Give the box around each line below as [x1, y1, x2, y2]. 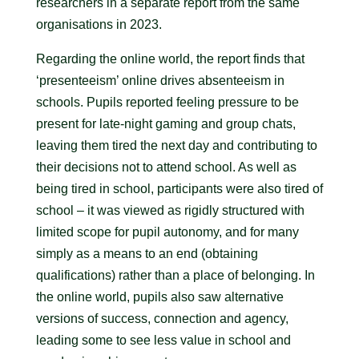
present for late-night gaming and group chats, [35, 117, 296, 131]
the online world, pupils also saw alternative [35, 290, 284, 304]
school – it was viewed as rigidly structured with [35, 204, 305, 217]
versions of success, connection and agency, [35, 312, 288, 325]
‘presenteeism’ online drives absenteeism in [35, 74, 284, 87]
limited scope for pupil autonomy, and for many [35, 225, 299, 239]
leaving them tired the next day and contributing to [35, 139, 317, 152]
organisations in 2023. [35, 18, 162, 31]
